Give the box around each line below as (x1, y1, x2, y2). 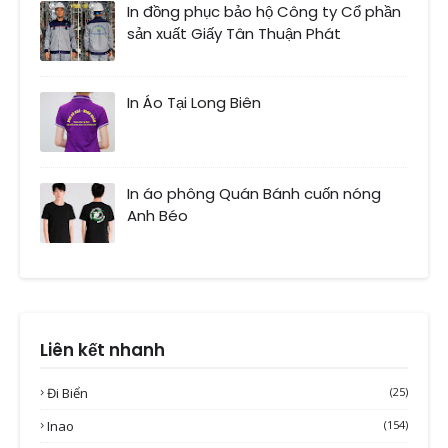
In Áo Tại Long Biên (127, 92, 261, 114)
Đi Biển (47, 384, 88, 403)
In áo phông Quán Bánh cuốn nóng (127, 183, 381, 205)
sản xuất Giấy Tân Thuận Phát (127, 23, 341, 45)
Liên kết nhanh (40, 338, 165, 363)
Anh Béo (127, 205, 188, 227)
